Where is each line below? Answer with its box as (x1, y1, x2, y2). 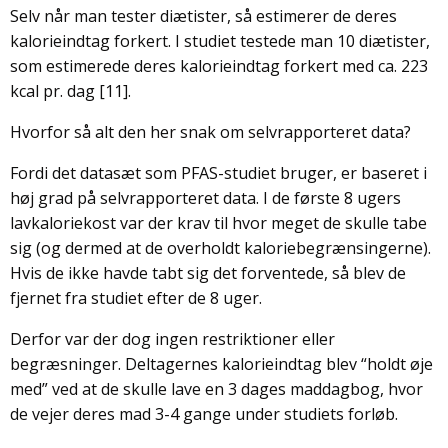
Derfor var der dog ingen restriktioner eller (10, 327, 335, 350)
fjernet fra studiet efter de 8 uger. (10, 286, 262, 309)
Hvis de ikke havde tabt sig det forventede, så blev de (10, 261, 406, 284)
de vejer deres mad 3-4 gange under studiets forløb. (10, 402, 398, 425)
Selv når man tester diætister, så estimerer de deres (10, 4, 397, 27)
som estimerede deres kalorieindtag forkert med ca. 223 (10, 54, 428, 77)
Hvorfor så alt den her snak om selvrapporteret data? (10, 120, 411, 143)
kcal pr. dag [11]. (10, 79, 131, 102)
